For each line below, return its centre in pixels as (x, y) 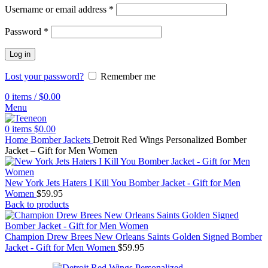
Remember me (128, 76)
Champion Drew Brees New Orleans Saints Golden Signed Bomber (133, 237)
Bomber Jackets (62, 140)
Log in (20, 54)
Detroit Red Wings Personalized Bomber (170, 140)
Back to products (37, 204)
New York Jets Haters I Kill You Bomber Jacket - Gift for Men (123, 183)
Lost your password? (44, 76)
